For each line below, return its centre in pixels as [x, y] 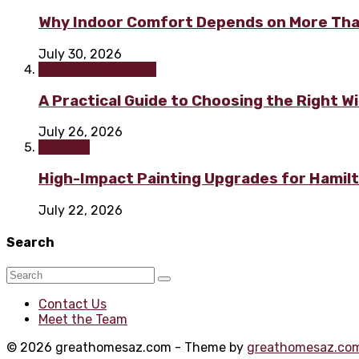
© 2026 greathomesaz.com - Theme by [127, 348]
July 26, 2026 [81, 132]
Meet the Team [83, 320]
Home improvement [97, 69]
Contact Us [73, 305]
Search [30, 243]
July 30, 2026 [80, 54]
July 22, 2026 [81, 210]
